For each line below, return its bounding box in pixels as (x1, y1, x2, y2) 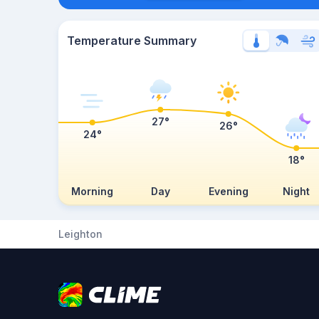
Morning (71, 185, 114, 197)
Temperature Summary (67, 33, 197, 48)
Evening (208, 185, 249, 197)
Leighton (58, 228, 103, 240)
